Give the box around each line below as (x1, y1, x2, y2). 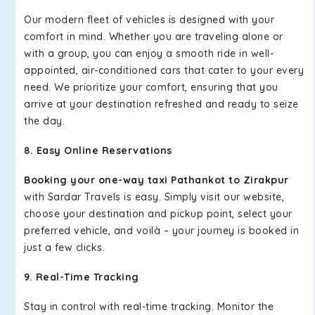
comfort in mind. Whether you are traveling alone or (24, 30, 283, 43)
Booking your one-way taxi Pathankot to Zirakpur (24, 174, 289, 186)
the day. (24, 115, 65, 127)
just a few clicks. (24, 241, 105, 254)
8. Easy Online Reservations (24, 144, 175, 157)
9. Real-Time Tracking (24, 271, 139, 283)
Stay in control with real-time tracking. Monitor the (24, 300, 274, 313)
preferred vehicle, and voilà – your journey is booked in (24, 224, 299, 237)
